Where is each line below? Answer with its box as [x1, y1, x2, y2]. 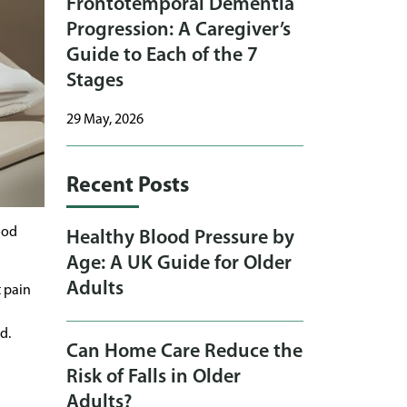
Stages [66, 71, 124, 93]
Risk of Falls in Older [66, 367, 241, 389]
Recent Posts [66, 175, 189, 198]
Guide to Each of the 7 [66, 45, 258, 67]
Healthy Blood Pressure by [66, 228, 294, 250]
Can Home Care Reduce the [66, 342, 303, 363]
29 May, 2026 [66, 113, 144, 128]
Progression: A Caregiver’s [66, 20, 291, 42]
